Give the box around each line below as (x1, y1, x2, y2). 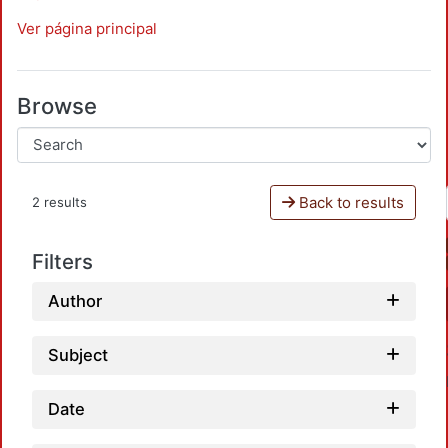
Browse (17, 93, 97, 120)
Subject (48, 344, 108, 365)
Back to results (294, 192, 404, 212)
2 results (32, 194, 87, 210)
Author (48, 290, 102, 311)
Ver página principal (17, 18, 157, 38)
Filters (32, 249, 93, 275)
